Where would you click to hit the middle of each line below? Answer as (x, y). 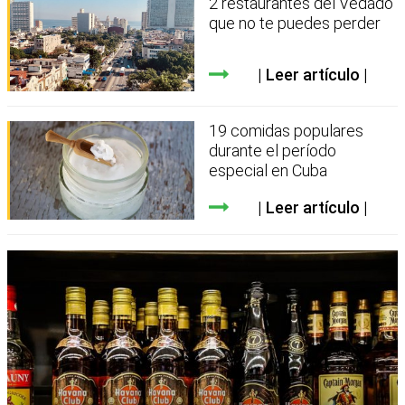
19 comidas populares (287, 131)
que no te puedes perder (295, 23)
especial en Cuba (268, 171)
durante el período (273, 151)
